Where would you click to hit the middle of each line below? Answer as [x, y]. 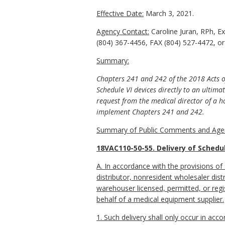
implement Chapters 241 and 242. [150, 112]
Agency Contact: [123, 32]
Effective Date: [120, 14]
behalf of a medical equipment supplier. [160, 199]
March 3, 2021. [169, 14]
